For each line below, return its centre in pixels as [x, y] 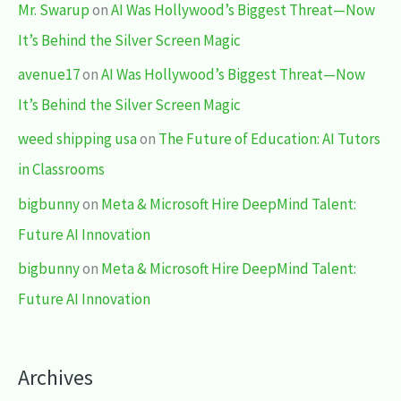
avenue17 [49, 75]
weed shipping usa [77, 139]
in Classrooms [61, 170]
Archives [55, 378]
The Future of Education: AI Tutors [269, 139]
